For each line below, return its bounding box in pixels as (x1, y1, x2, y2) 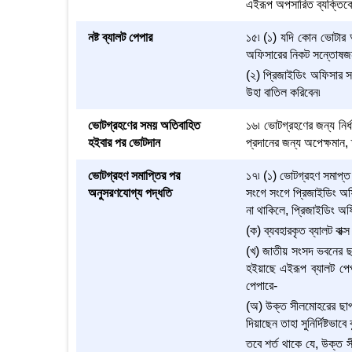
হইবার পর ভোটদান (88, 136, 160, 149)
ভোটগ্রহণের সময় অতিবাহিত (88, 119, 200, 132)
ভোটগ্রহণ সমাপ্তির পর (88, 169, 180, 182)
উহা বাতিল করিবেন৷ (245, 86, 321, 99)
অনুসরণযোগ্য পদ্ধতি (88, 186, 172, 200)
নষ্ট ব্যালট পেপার (88, 31, 152, 44)
